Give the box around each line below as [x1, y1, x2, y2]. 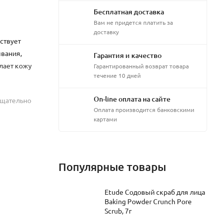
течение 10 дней [94, 71, 141, 79]
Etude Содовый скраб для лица [105, 187, 205, 196]
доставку [94, 27, 119, 36]
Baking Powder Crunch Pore [105, 196, 192, 206]
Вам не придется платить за [94, 18, 173, 26]
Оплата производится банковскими [94, 105, 194, 113]
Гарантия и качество [94, 50, 162, 60]
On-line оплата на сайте [94, 94, 170, 104]
